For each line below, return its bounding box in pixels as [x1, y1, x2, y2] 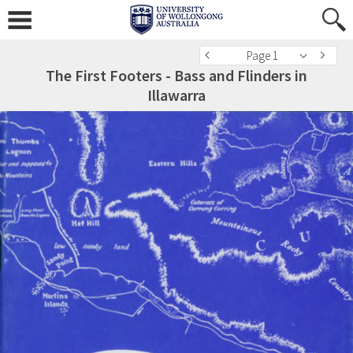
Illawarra [147, 85, 206, 105]
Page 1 [247, 48, 278, 63]
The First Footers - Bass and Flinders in [46, 65, 307, 85]
